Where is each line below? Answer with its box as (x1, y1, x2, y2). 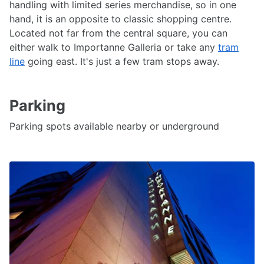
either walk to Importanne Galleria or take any (9, 41, 218, 53)
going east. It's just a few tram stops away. (25, 55, 219, 67)
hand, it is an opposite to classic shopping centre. (9, 13, 232, 25)
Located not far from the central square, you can (9, 27, 227, 39)
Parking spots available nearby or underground (9, 120, 219, 132)
